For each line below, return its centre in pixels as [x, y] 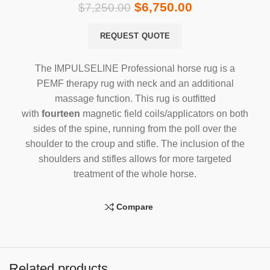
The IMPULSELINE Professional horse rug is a [135, 69]
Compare [134, 207]
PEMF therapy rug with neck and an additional [135, 84]
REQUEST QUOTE [135, 36]
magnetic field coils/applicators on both [164, 114]
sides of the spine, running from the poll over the [135, 129]
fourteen [61, 114]
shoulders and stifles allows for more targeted [135, 159]
